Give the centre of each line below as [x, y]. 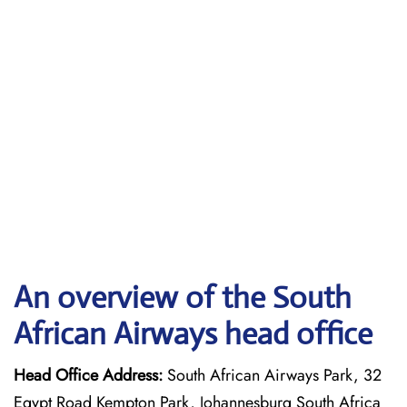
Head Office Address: [88, 375]
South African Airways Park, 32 [272, 375]
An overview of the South [183, 298]
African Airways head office [193, 334]
